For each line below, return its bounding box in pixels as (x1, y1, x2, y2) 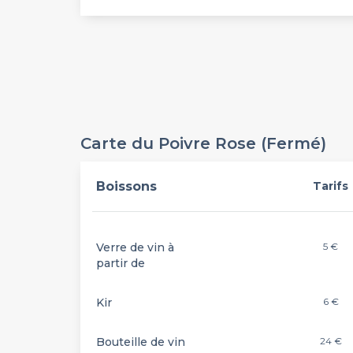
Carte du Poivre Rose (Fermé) (80, 134, 326, 153)
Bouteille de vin (96, 335, 185, 349)
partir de (96, 256, 145, 270)
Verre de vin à (96, 240, 174, 255)
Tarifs (313, 179, 349, 193)
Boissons (96, 179, 157, 194)
